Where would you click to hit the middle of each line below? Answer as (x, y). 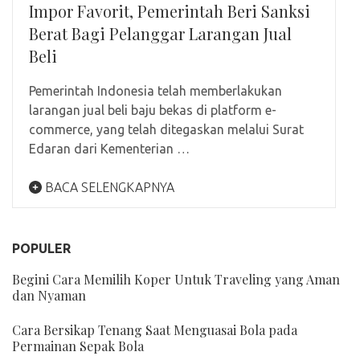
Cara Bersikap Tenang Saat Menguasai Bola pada (155, 330)
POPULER (41, 249)
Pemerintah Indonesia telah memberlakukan (155, 91)
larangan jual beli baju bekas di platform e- (153, 110)
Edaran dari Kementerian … (109, 149)
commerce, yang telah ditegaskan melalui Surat (166, 130)
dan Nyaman (49, 296)
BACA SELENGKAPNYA (108, 188)
